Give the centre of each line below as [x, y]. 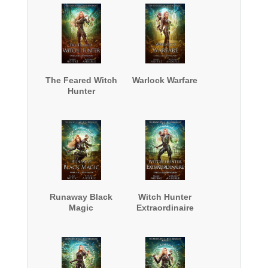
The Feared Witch [81, 80]
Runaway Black [81, 197]
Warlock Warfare [165, 80]
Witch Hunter [165, 197]
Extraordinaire [165, 207]
